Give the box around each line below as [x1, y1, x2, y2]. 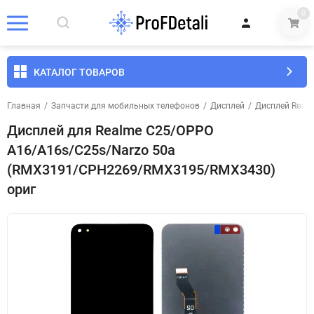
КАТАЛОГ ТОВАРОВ [34, 66, 125, 78]
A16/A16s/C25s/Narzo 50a [7, 142, 175, 158]
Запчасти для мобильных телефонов [51, 101, 200, 111]
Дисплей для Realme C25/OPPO [7, 122, 214, 139]
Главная [7, 101, 41, 111]
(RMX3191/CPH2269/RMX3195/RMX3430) [7, 161, 275, 178]
